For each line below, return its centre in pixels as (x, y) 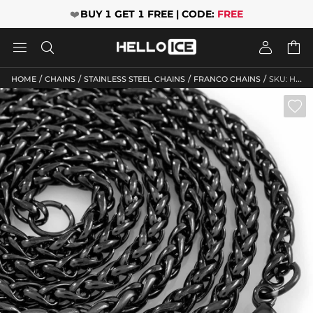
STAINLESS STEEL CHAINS (134, 79)
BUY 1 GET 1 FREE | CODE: (148, 14)
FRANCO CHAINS (227, 79)
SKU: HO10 (282, 79)
